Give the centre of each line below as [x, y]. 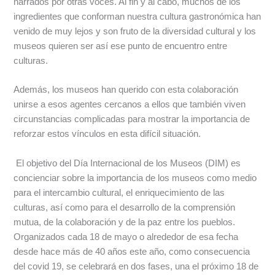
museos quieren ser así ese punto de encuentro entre [121, 46]
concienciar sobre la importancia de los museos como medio [135, 178]
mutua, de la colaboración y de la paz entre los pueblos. [125, 222]
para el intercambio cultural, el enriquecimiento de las [119, 192]
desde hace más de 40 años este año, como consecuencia [132, 251]
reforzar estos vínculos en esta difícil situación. [107, 134]
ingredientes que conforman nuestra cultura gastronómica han [137, 16]
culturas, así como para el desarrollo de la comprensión [125, 207]
